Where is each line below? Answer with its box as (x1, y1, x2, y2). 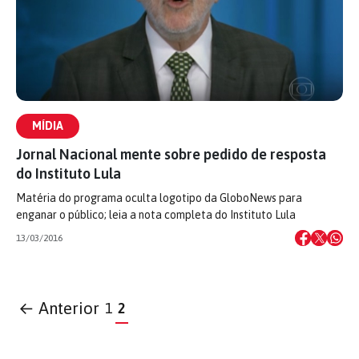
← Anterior (18, 299, 100, 317)
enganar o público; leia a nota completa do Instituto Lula (16, 208, 296, 221)
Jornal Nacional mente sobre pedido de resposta (16, 146, 326, 163)
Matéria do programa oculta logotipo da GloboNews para (16, 192, 302, 204)
